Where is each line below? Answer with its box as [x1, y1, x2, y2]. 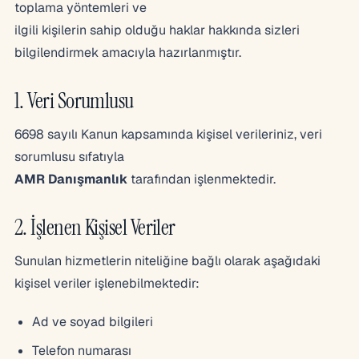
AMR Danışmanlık [14, 171, 127, 188]
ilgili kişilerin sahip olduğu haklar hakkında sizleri [14, 22, 300, 38]
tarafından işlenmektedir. [127, 171, 276, 188]
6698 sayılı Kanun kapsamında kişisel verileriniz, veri [14, 126, 322, 143]
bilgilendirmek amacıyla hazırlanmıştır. [14, 44, 241, 61]
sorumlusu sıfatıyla [14, 148, 124, 165]
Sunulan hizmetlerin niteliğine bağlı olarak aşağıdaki [14, 252, 321, 269]
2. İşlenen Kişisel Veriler [14, 213, 175, 241]
